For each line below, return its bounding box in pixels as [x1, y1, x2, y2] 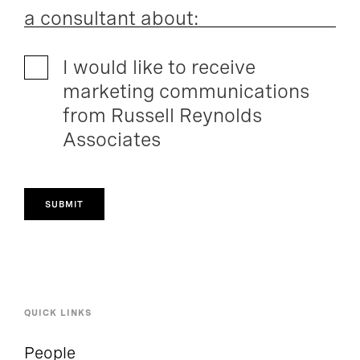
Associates [62, 128, 161, 152]
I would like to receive [62, 55, 256, 80]
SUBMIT [45, 198, 84, 211]
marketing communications [62, 80, 309, 104]
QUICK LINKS [24, 307, 92, 319]
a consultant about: [24, 6, 198, 31]
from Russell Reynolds [62, 104, 262, 128]
